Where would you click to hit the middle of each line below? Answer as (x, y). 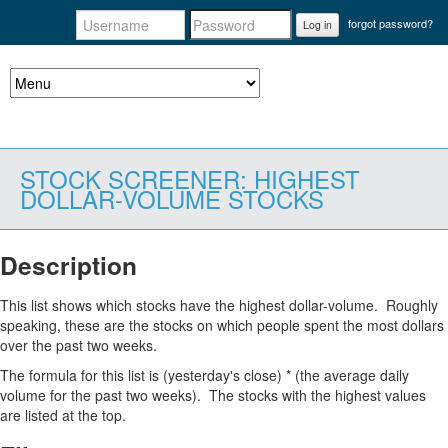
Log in (317, 24)
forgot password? (390, 23)
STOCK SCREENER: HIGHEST (190, 178)
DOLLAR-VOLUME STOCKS (172, 198)
